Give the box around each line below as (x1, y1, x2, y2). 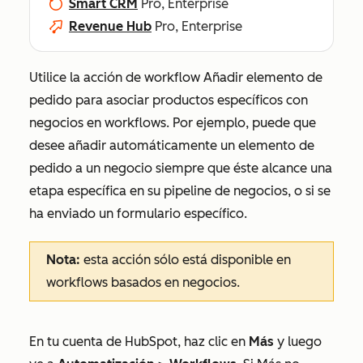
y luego (274, 334, 322, 349)
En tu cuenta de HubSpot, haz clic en (29, 334, 249, 349)
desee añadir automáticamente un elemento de (29, 138, 314, 153)
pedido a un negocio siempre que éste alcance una (29, 160, 332, 176)
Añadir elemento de (203, 70, 322, 85)
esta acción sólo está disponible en (83, 252, 291, 267)
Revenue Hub (69, 19, 152, 34)
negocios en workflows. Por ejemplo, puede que (29, 115, 316, 130)
